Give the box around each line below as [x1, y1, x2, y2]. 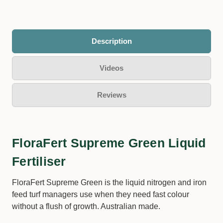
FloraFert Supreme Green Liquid [12, 136, 206, 150]
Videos [100, 64, 123, 72]
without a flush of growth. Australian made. [12, 202, 160, 211]
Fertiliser [12, 154, 66, 168]
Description [91, 37, 132, 45]
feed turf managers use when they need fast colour [12, 190, 189, 199]
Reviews [97, 91, 126, 99]
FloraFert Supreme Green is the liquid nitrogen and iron [12, 178, 207, 187]
